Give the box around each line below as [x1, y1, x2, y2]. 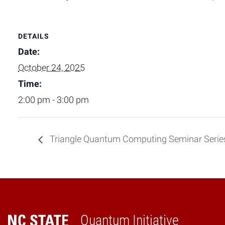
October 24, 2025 [18, 63, 85, 73]
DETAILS [18, 32, 49, 40]
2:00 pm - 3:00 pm [18, 95, 89, 105]
